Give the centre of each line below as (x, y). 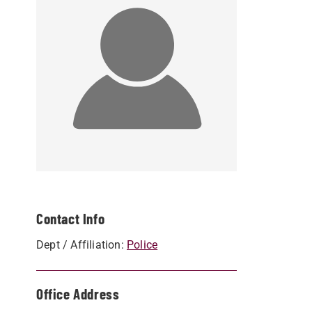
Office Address (78, 293)
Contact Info (71, 218)
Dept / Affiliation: (81, 244)
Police (142, 244)
